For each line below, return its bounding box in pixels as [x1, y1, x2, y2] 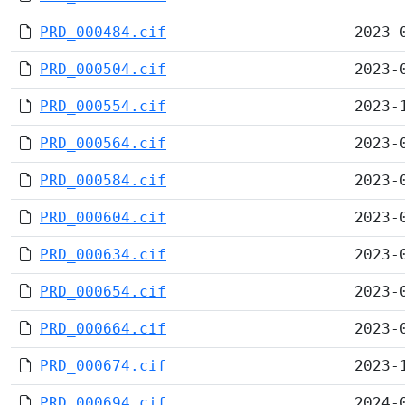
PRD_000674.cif [40, 357, 166, 374]
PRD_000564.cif [40, 135, 166, 152]
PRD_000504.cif [40, 61, 166, 78]
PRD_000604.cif [40, 209, 166, 226]
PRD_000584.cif [40, 172, 166, 189]
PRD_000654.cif [40, 283, 166, 300]
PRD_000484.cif [40, 24, 166, 41]
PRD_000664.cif [40, 320, 166, 337]
